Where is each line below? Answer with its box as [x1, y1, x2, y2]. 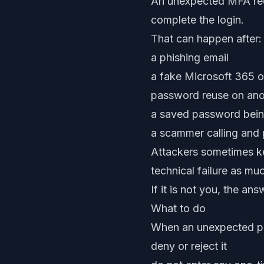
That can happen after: [151, 32, 262, 45]
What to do [151, 202, 206, 214]
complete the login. [151, 14, 244, 26]
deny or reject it [151, 240, 227, 252]
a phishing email [151, 51, 229, 64]
